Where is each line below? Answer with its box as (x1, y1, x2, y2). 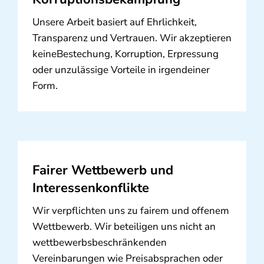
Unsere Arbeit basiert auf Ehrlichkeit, (32, 15, 197, 29)
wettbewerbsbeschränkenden (32, 236, 167, 250)
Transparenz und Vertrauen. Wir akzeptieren (32, 31, 232, 45)
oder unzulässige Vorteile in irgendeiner (32, 63, 210, 77)
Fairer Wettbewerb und (32, 161, 173, 180)
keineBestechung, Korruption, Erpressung (32, 47, 219, 61)
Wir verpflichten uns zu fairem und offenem (32, 204, 229, 218)
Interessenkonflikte (32, 179, 149, 197)
